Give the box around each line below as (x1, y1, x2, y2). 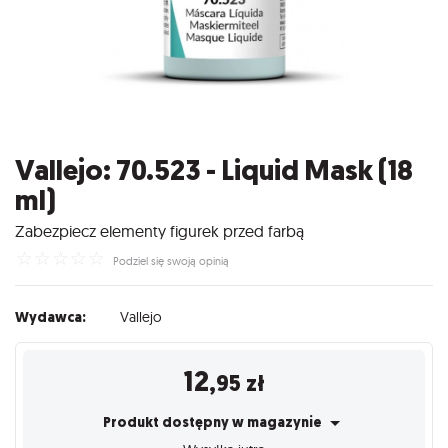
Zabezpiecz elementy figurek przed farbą (15, 220, 304, 241)
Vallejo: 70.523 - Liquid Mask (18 (15, 152, 413, 190)
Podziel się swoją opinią (112, 253, 229, 268)
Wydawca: (15, 307, 86, 327)
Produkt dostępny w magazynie (103, 412, 325, 432)
